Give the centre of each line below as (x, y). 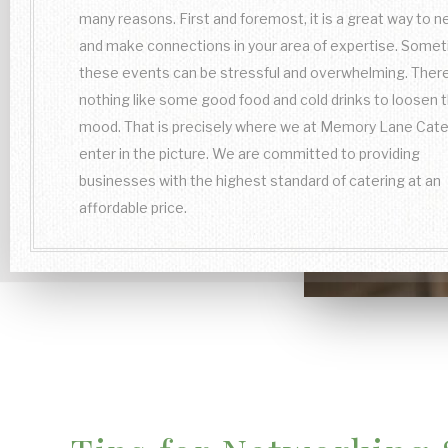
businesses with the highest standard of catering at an (260, 180)
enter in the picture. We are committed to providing (249, 153)
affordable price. (133, 207)
